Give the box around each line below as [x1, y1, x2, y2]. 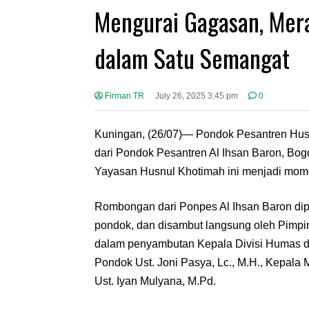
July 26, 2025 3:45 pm [154, 91, 238, 101]
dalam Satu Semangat [94, 39, 290, 77]
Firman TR [103, 91, 144, 101]
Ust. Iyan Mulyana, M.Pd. [94, 275, 216, 288]
